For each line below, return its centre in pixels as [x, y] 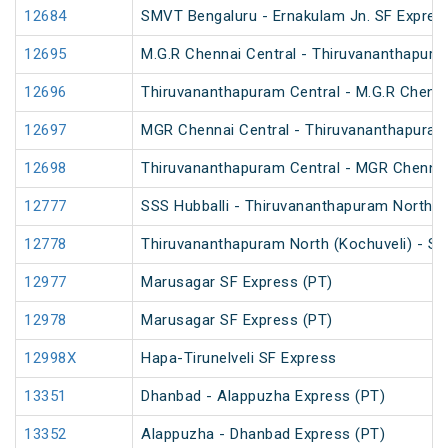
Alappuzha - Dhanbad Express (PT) [263, 434]
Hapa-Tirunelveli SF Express [239, 358]
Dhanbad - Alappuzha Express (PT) [263, 396]
